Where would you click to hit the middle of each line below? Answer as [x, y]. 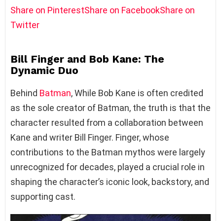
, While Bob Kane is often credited [137, 93]
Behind [25, 93]
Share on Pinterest [47, 10]
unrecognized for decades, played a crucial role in [108, 167]
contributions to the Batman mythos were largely [108, 152]
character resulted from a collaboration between [107, 122]
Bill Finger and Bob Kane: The [87, 59]
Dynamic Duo [44, 70]
